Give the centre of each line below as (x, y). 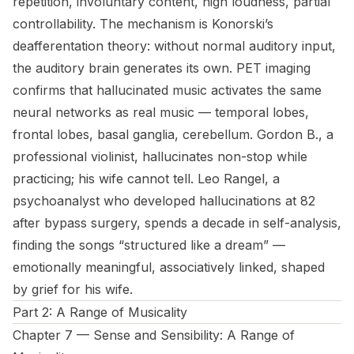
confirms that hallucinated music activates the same (167, 90)
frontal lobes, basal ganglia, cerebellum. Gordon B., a (173, 134)
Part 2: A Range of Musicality (100, 312)
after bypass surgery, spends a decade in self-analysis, (177, 223)
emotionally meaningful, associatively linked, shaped (169, 267)
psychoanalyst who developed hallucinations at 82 (164, 201)
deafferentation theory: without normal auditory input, (174, 46)
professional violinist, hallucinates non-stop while (160, 156)
